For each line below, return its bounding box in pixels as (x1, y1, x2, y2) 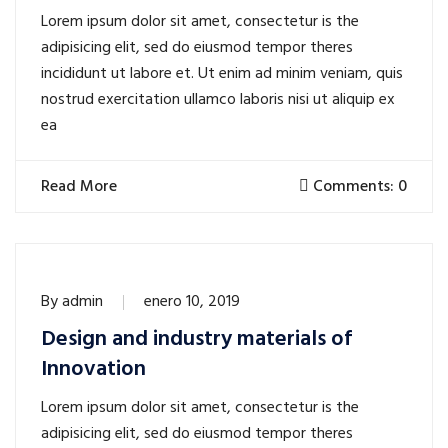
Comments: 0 (309, 174, 407, 201)
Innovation (41, 352, 146, 388)
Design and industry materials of (41, 322, 352, 358)
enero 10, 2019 (144, 289, 240, 316)
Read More (41, 174, 121, 201)
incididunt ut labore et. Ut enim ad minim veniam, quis (41, 61, 403, 88)
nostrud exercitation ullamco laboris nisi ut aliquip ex (41, 87, 395, 114)
